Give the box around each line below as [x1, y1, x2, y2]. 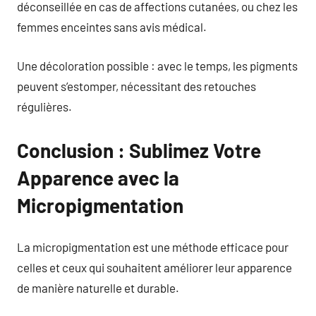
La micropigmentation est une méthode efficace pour [17, 240, 288, 254]
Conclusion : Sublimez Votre [17, 138, 261, 162]
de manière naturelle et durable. [17, 281, 179, 295]
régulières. [17, 99, 72, 114]
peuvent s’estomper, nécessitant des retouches [17, 78, 256, 93]
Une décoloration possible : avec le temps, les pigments [17, 58, 298, 73]
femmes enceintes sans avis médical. [17, 20, 207, 34]
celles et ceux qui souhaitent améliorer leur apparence [17, 260, 292, 274]
